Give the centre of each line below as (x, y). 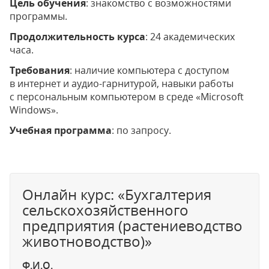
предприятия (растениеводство (132, 225)
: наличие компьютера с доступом (150, 70)
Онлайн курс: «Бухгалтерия (117, 194)
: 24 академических (190, 37)
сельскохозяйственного (105, 210)
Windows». (34, 110)
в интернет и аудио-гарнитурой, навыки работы (122, 83)
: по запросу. (141, 130)
